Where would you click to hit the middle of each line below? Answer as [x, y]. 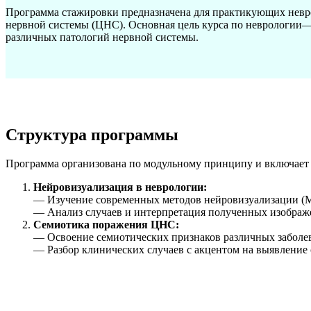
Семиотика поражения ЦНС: [106, 225]
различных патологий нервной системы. [102, 37]
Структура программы [92, 134]
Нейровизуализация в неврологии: [120, 187]
